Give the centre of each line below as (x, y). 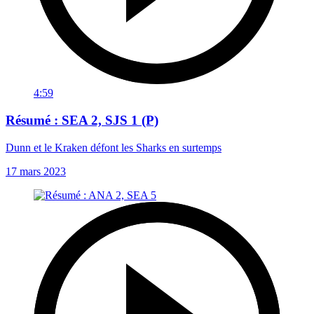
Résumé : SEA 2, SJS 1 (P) (82, 120)
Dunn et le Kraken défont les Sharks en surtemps (114, 147)
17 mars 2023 (36, 171)
